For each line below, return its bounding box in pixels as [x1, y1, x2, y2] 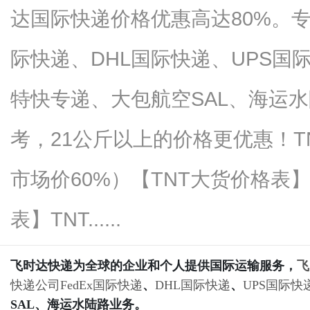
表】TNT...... [10, 208, 121, 230]
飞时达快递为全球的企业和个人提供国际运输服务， [10, 259, 297, 273]
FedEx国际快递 [60, 278, 143, 292]
